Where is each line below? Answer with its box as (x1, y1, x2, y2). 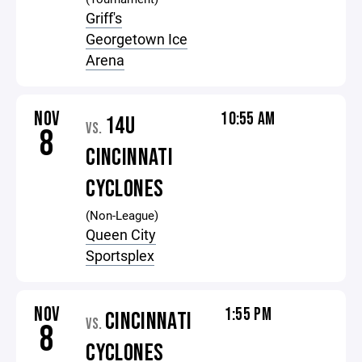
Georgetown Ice (86, 29, 188, 48)
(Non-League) (86, 207, 159, 223)
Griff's (86, 8, 123, 27)
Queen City (86, 225, 157, 244)
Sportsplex (86, 246, 155, 265)
